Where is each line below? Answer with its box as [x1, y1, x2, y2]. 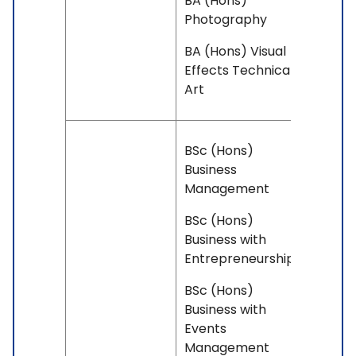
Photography [184, 10, 267, 29]
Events [184, 319, 226, 339]
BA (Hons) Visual [184, 42, 286, 61]
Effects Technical [184, 61, 293, 80]
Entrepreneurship [184, 250, 295, 269]
